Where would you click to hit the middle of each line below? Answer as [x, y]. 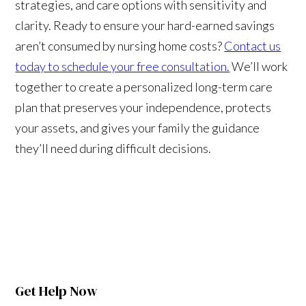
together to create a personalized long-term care [144, 86]
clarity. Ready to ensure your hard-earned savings [145, 25]
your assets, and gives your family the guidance [138, 127]
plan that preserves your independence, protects [143, 107]
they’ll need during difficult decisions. [113, 148]
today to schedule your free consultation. [123, 66]
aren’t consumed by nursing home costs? [120, 45]
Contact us [253, 45]
